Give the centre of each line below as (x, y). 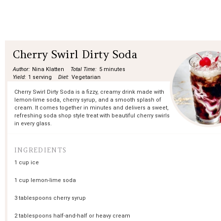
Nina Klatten (48, 69)
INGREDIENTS (40, 150)
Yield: (19, 77)
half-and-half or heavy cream (91, 216)
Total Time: (84, 69)
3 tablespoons (33, 198)
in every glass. (33, 123)
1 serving (40, 77)
